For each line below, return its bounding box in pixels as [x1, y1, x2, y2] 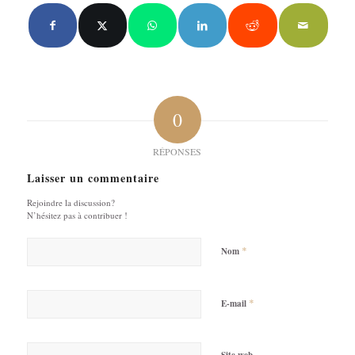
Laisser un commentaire [26, 169, 159, 186]
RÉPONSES [153, 144, 202, 158]
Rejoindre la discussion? [26, 196, 115, 208]
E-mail [220, 296, 249, 310]
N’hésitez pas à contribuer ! [26, 208, 128, 221]
